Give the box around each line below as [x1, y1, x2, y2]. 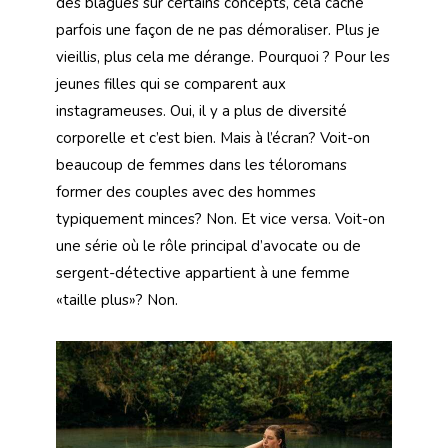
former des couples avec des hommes [56, 181, 316, 202]
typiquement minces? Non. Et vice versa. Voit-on [56, 208, 385, 229]
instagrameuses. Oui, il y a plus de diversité [56, 100, 347, 121]
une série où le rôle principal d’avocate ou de [56, 235, 361, 256]
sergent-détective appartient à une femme [56, 262, 350, 283]
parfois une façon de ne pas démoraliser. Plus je [56, 19, 380, 40]
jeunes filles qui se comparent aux [56, 73, 286, 94]
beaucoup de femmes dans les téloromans [56, 154, 347, 175]
